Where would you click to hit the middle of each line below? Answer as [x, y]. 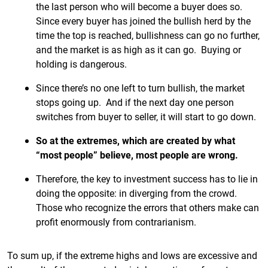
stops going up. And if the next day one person [135, 102]
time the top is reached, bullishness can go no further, [148, 35]
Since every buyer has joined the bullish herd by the [143, 21]
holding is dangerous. [81, 64]
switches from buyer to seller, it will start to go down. [146, 116]
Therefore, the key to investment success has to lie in [147, 179]
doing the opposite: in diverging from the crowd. [138, 193]
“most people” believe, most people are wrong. [137, 155]
